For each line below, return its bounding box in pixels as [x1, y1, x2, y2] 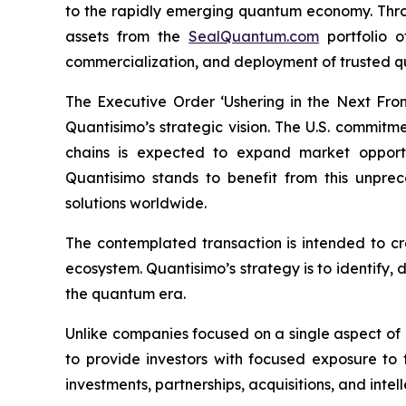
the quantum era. [65, 284, 186, 303]
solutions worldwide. [65, 193, 207, 212]
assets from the [65, 26, 189, 45]
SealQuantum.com [188, 26, 320, 45]
